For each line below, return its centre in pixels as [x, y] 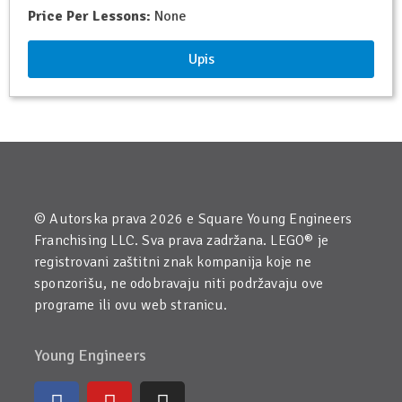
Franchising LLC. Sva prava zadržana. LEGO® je [181, 240]
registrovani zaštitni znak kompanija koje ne [173, 262]
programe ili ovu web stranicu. [131, 305]
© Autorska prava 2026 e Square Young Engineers [193, 218]
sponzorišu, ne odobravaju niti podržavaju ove [179, 283]
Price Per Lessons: [89, 17]
